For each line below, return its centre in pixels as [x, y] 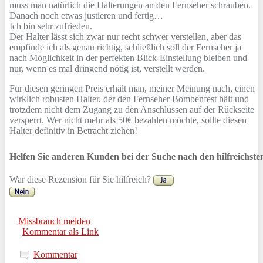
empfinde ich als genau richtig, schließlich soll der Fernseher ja [125, 48]
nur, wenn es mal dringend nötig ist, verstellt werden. [107, 69]
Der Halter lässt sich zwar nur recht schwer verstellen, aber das [125, 37]
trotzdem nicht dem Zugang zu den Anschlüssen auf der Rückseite [132, 110]
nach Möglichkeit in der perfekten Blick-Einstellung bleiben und [128, 58]
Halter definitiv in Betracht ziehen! [73, 131]
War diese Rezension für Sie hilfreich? [81, 180]
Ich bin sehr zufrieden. [51, 26]
